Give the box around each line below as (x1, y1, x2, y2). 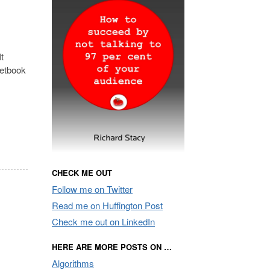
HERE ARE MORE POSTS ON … (52, 240, 172, 253)
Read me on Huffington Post (52, 198, 163, 212)
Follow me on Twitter (52, 182, 133, 195)
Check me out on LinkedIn (52, 215, 155, 228)
